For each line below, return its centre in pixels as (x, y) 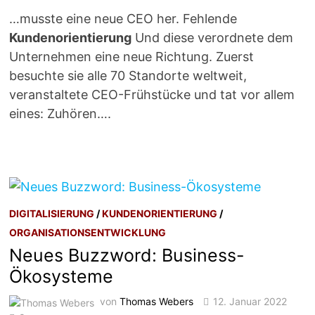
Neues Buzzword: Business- (127, 256)
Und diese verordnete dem (213, 38)
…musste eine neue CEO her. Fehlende (123, 19)
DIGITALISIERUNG (52, 214)
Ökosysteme (62, 277)
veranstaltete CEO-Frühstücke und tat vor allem (152, 95)
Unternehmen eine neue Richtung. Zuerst (132, 57)
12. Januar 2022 (250, 302)
